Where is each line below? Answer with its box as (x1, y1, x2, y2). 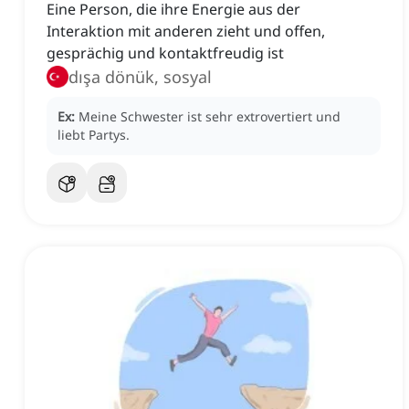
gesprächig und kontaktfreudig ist (47, 43, 284, 64)
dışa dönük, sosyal (68, 66, 212, 89)
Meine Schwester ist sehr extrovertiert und (79, 108, 341, 126)
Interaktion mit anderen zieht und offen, (47, 21, 325, 42)
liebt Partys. (58, 126, 130, 144)
